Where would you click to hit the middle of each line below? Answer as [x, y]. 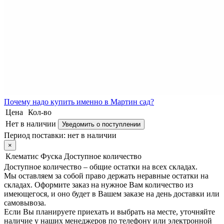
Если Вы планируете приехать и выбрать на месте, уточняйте [109, 211]
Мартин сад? [132, 101]
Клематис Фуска [34, 156]
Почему [17, 101]
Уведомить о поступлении [101, 124]
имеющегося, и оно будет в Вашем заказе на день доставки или [112, 193]
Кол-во [40, 112]
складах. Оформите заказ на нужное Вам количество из [98, 184]
